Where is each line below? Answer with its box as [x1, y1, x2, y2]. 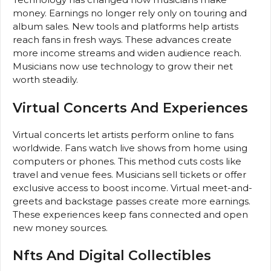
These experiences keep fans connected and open [13, 208, 248, 220]
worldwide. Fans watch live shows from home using [13, 142, 247, 154]
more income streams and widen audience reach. [13, 47, 241, 59]
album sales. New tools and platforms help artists [13, 21, 238, 33]
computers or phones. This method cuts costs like [13, 155, 241, 167]
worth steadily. [13, 74, 78, 86]
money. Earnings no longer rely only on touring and [13, 7, 247, 19]
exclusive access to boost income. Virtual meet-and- [13, 181, 252, 194]
